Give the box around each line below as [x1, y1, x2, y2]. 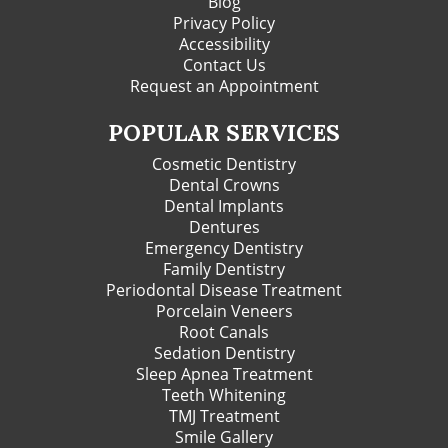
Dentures [188, 215, 260, 238]
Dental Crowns [168, 173, 280, 196]
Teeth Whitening [162, 383, 286, 406]
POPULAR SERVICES [108, 117, 340, 147]
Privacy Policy [173, 11, 275, 34]
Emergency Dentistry [145, 236, 303, 259]
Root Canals [179, 320, 269, 343]
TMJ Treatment [168, 404, 280, 427]
